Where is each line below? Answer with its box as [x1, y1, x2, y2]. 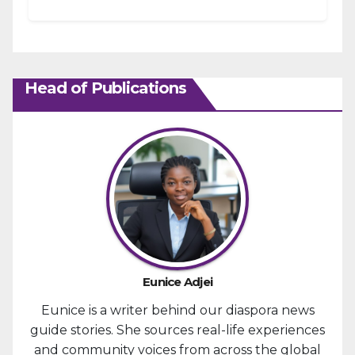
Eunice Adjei [143, 274, 212, 290]
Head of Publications [25, 78, 186, 98]
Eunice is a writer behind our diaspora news [40, 303, 315, 319]
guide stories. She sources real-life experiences [30, 323, 325, 338]
